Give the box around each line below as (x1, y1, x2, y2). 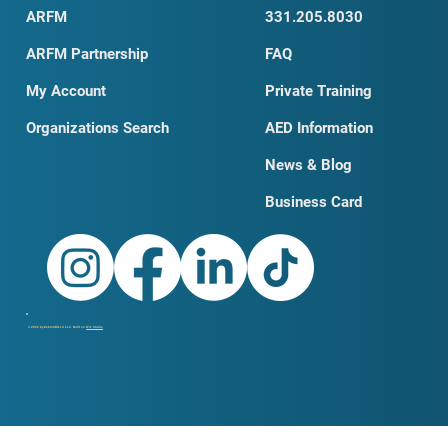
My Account (25, 82, 106, 101)
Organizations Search (25, 119, 169, 138)
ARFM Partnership (25, 45, 148, 64)
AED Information (265, 119, 374, 138)
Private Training (265, 82, 373, 101)
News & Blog (265, 156, 353, 175)
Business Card (265, 193, 363, 212)
